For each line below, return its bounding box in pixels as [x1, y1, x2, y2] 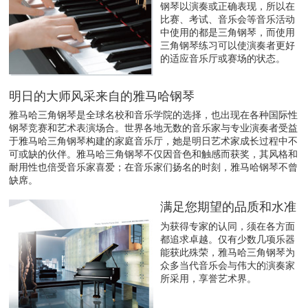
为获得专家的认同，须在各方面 [160, 218, 295, 232]
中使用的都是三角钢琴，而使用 [160, 24, 295, 38]
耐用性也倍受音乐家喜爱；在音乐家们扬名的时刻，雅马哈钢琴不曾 [9, 159, 298, 174]
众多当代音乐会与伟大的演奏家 [160, 257, 295, 272]
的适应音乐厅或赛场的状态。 [160, 50, 285, 65]
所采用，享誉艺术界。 [160, 270, 256, 285]
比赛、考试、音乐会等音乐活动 [160, 11, 295, 25]
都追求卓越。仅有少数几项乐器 [160, 231, 295, 245]
